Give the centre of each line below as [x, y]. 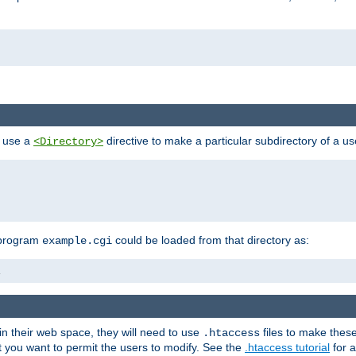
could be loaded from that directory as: [211, 240]
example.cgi [77, 241]
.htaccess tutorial [287, 347]
